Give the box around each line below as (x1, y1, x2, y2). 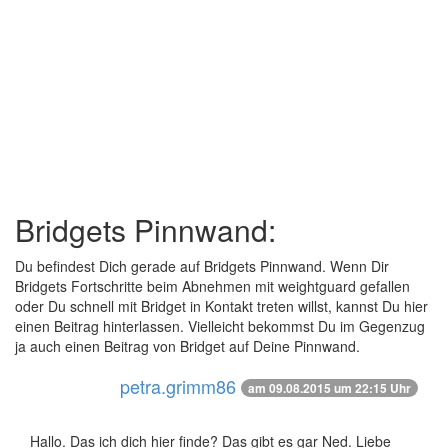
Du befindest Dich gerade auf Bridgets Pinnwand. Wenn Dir (15, 256, 389, 276)
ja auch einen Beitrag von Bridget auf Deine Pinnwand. (15, 336, 360, 356)
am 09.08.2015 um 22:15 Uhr (248, 379, 411, 397)
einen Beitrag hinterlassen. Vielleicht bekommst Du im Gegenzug (15, 316, 425, 336)
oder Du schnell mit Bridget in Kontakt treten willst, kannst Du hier (15, 296, 428, 316)
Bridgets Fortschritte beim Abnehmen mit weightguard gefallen (15, 276, 410, 296)
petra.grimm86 (120, 373, 236, 399)
